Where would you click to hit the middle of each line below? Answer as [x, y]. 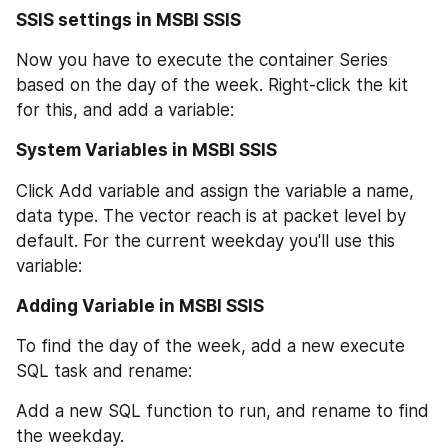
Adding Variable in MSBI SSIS [140, 305]
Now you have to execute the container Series [202, 60]
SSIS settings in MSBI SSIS [128, 19]
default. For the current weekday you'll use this [205, 240]
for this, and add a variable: [125, 110]
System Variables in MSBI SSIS [146, 150]
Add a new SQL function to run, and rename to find [222, 411]
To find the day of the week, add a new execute [210, 346]
